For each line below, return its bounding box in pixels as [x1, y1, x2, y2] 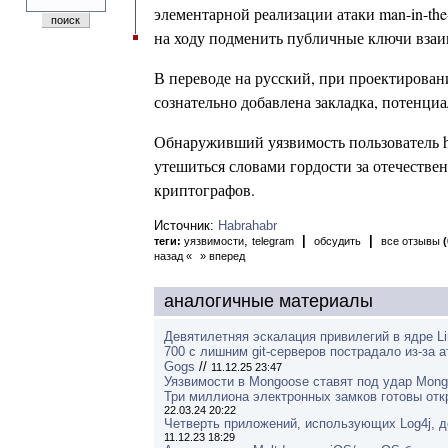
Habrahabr [218, 218, 277, 233]
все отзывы [381, 235, 443, 247]
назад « [154, 250, 192, 262]
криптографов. [154, 179, 255, 200]
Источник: [154, 218, 218, 233]
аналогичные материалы [164, 291, 373, 311]
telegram [252, 235, 294, 247]
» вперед [200, 250, 245, 262]
